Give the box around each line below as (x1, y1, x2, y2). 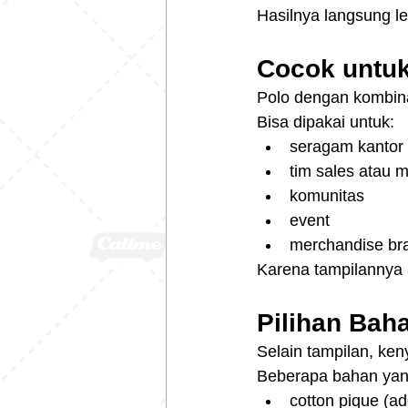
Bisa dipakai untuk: (257, 113, 394, 132)
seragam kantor (290, 138, 403, 157)
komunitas (290, 187, 364, 206)
